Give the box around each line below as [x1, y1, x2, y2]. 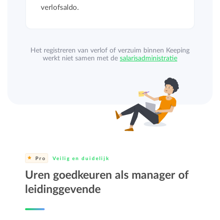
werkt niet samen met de [42, 55, 120, 62]
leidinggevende [25, 184, 101, 195]
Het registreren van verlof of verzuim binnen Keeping [30, 47, 190, 54]
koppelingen [91, 63, 128, 70]
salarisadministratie [119, 55, 177, 62]
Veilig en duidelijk [51, 156, 110, 162]
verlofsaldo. [41, 4, 80, 11]
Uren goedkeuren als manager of [25, 169, 189, 181]
